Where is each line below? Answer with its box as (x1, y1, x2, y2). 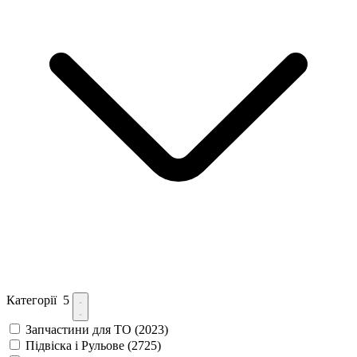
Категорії (6, 292, 63, 307)
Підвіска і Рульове (25, 338, 127, 352)
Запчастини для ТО (25, 322, 135, 336)
